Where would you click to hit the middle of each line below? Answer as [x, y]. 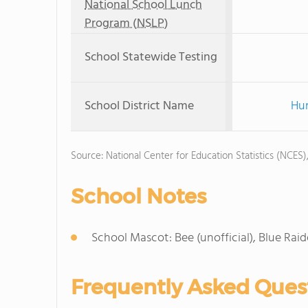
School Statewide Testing [151, 57]
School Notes [139, 196]
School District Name [139, 106]
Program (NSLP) [126, 24]
